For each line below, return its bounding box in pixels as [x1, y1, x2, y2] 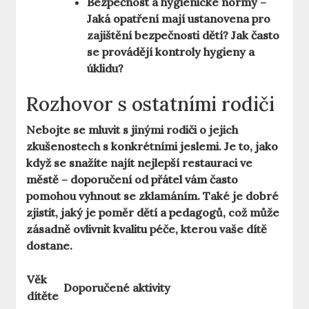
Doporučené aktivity [63, 281, 171, 295]
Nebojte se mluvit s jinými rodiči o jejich [26, 123, 239, 137]
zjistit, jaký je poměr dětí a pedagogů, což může [26, 206, 280, 220]
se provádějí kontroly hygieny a [87, 45, 255, 59]
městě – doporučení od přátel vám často [26, 172, 239, 187]
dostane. [26, 239, 73, 253]
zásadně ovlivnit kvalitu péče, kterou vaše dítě [26, 222, 268, 237]
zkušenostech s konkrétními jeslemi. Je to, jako [26, 139, 279, 154]
